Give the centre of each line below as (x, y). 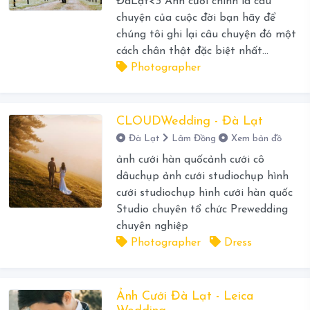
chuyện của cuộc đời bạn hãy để (195, 18)
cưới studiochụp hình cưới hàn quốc (204, 193)
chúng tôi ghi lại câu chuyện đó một (206, 35)
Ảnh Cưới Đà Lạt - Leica (184, 297)
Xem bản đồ (256, 139)
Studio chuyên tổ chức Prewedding (202, 210)
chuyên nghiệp (152, 227)
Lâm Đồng (193, 139)
